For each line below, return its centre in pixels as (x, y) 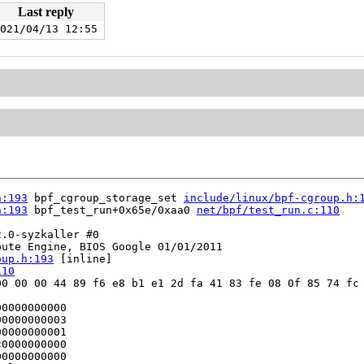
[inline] (83, 259)
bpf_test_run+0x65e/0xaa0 (112, 210)
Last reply (45, 11)
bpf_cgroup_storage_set (106, 198)
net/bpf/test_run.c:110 (268, 210)
